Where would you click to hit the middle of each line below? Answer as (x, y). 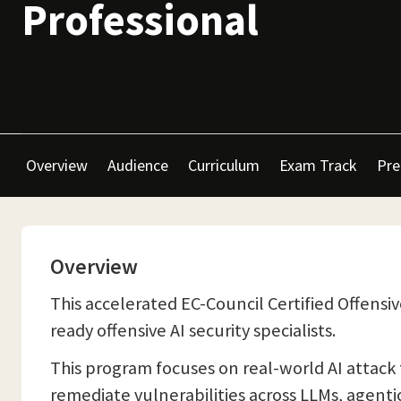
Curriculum (224, 165)
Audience (138, 165)
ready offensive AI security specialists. (193, 330)
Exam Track (318, 165)
